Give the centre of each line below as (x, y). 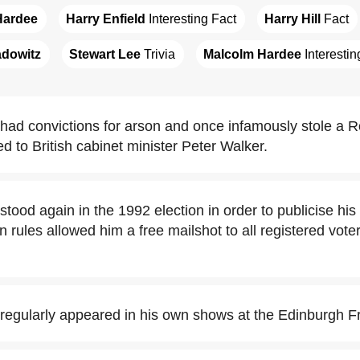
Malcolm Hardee (252, 54)
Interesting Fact (191, 19)
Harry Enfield (106, 19)
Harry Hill (292, 19)
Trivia (158, 54)
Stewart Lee (105, 54)
